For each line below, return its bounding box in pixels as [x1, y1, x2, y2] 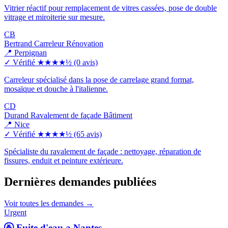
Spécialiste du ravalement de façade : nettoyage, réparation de [4, 147, 201, 156]
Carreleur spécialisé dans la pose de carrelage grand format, [4, 75, 194, 84]
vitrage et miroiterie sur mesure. [4, 12, 105, 21]
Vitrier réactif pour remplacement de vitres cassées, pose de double [4, 3, 217, 12]
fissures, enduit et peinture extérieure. [4, 156, 123, 165]
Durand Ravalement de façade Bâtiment [4, 110, 132, 120]
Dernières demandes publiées [4, 175, 156, 189]
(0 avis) [74, 58, 98, 67]
